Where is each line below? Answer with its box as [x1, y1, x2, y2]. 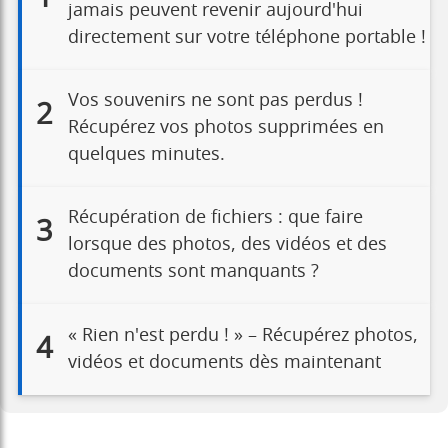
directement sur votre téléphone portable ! [67, 29, 426, 48]
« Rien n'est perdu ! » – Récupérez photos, [67, 326, 418, 345]
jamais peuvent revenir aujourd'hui [67, 2, 363, 21]
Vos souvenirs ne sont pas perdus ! [67, 92, 363, 111]
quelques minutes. [67, 146, 225, 165]
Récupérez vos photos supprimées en [67, 119, 384, 138]
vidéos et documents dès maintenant [67, 353, 381, 372]
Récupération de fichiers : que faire [67, 209, 363, 228]
